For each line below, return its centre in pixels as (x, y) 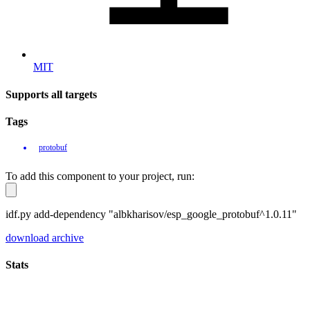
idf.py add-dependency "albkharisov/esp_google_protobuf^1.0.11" (151, 215)
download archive (45, 238)
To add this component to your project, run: (100, 176)
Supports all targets (51, 94)
